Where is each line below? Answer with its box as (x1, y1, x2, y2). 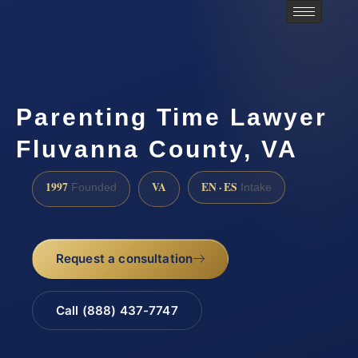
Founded (68, 181, 117, 194)
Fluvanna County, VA (16, 135, 298, 162)
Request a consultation (55, 250, 193, 266)
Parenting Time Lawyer (16, 103, 328, 130)
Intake (237, 181, 272, 194)
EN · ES (201, 179, 237, 196)
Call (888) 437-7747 (55, 302, 178, 318)
